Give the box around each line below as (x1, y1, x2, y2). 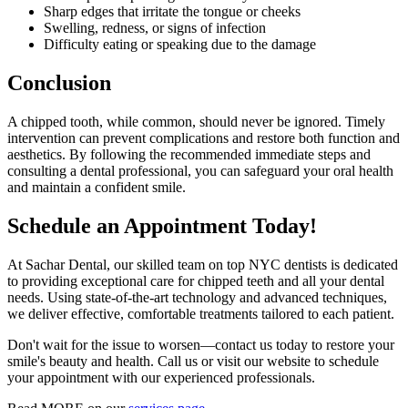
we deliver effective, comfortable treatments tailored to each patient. (7, 305, 394, 321)
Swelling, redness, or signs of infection (44, 19, 266, 36)
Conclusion (7, 70, 111, 95)
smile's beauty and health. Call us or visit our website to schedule (7, 352, 379, 369)
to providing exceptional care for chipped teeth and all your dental (7, 272, 384, 289)
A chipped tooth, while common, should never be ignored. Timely (7, 113, 385, 129)
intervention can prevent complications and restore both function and (7, 129, 400, 146)
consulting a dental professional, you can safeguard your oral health (7, 162, 393, 178)
